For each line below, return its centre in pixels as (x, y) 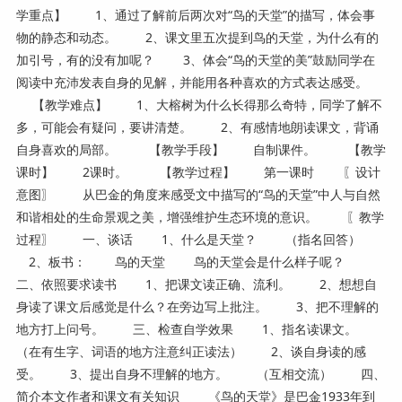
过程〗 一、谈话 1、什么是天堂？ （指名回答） (196, 239)
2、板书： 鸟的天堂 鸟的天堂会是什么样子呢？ (194, 261)
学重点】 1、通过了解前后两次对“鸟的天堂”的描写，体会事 (195, 14)
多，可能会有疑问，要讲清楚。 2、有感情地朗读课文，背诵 (197, 127)
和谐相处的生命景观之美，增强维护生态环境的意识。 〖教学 (200, 216)
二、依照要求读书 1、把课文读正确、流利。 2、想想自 (196, 284)
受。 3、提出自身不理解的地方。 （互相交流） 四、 (201, 373)
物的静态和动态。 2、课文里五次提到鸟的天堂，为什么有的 (197, 37)
